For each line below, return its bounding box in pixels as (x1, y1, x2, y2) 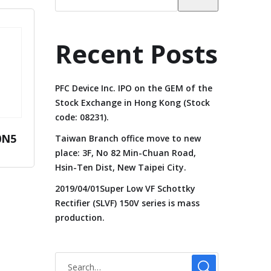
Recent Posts (55, 36, 218, 71)
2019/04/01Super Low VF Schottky (55, 183, 195, 194)
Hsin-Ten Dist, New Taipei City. (55, 162, 186, 173)
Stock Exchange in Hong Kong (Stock (55, 97, 210, 108)
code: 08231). (55, 111, 109, 123)
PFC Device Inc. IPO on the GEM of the (55, 82, 212, 94)
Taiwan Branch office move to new (55, 132, 201, 144)
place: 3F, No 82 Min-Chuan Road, (55, 147, 196, 158)
